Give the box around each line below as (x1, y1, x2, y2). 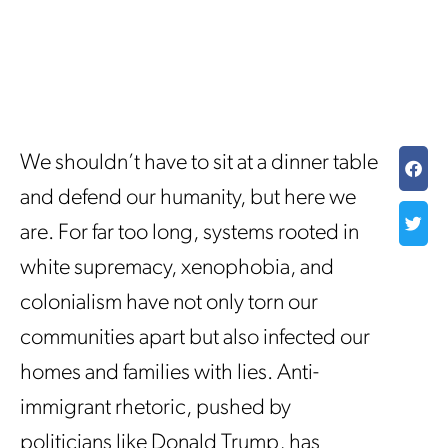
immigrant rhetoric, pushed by (20, 397, 291, 420)
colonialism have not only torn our (20, 292, 318, 315)
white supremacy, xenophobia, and (20, 257, 334, 280)
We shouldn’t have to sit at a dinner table (20, 152, 378, 175)
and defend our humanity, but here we (20, 187, 356, 210)
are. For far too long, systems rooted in (20, 222, 359, 245)
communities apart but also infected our (20, 327, 370, 350)
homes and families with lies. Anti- (20, 362, 319, 385)
